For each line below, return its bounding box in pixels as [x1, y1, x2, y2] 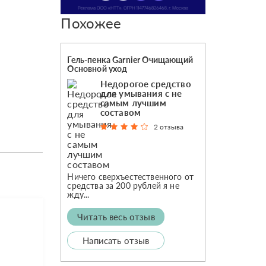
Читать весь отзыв [77, 211, 155, 222]
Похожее [61, 14, 122, 31]
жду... [67, 189, 90, 199]
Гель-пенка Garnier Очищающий [67, 54, 193, 65]
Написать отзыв [83, 235, 150, 246]
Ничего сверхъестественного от [67, 171, 194, 182]
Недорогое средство [100, 78, 191, 89]
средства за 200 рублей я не [67, 180, 179, 191]
